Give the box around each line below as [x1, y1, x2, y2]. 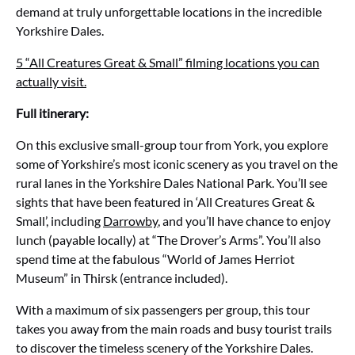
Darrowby [103, 213, 158, 228]
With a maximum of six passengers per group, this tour [16, 302, 310, 317]
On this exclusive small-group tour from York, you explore [16, 137, 328, 152]
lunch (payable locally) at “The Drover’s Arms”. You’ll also [16, 232, 321, 247]
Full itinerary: [16, 105, 89, 120]
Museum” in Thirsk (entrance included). [16, 270, 227, 285]
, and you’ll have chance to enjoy [158, 213, 330, 228]
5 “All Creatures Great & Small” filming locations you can [16, 55, 319, 70]
